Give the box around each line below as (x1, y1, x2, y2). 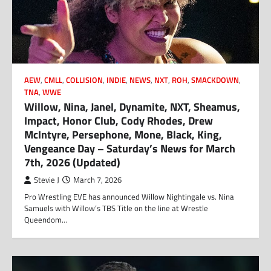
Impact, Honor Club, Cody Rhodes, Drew (24, 113, 213, 129)
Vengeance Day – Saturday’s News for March (24, 140, 235, 157)
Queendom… (24, 214, 67, 226)
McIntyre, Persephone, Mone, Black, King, (24, 126, 222, 143)
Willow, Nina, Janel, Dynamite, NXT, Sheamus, (24, 99, 240, 116)
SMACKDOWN (191, 74, 239, 87)
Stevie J (34, 174, 59, 186)
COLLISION (66, 74, 103, 87)
